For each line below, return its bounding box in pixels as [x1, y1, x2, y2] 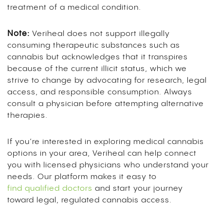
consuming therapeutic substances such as [7, 41, 180, 50]
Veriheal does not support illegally [30, 29, 170, 38]
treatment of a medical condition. [7, 3, 141, 12]
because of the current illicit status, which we [7, 64, 187, 73]
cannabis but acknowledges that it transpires [7, 53, 188, 61]
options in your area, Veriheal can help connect [7, 149, 197, 158]
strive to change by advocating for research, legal [7, 76, 207, 85]
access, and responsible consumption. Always [7, 88, 192, 96]
